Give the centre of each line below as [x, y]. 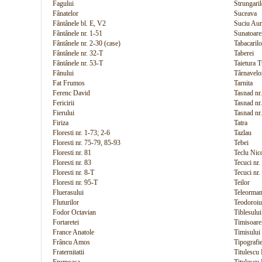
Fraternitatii [68, 252]
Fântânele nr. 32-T [78, 53]
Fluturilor [66, 202]
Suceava [245, 13]
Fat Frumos [69, 83]
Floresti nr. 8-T [73, 173]
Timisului [247, 232]
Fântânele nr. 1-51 [77, 33]
